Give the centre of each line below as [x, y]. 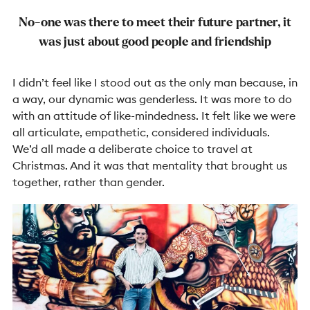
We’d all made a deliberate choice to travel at [133, 148]
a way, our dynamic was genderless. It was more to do [152, 99]
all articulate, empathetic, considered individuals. [141, 132]
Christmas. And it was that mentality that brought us [150, 165]
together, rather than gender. [89, 182]
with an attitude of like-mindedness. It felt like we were [154, 115]
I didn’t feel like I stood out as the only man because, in [155, 82]
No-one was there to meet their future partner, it [155, 22]
